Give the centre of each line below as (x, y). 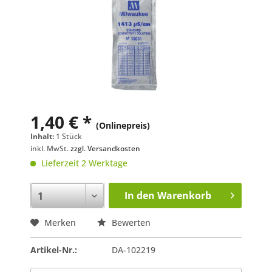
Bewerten (130, 222)
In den (139, 195)
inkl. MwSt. (50, 148)
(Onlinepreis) (123, 125)
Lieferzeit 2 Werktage (83, 163)
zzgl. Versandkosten (105, 148)
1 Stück (69, 136)
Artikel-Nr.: (54, 250)
